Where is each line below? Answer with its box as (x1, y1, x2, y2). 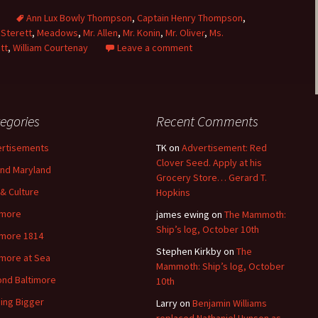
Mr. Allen (83, 26, 118, 39)
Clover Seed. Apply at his (156, 156, 262, 169)
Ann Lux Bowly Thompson (26, 11, 132, 24)
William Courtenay (13, 41, 88, 54)
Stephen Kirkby (156, 245, 221, 258)
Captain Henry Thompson (137, 11, 243, 24)
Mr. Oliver (165, 26, 204, 39)
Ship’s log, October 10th (156, 223, 259, 236)
